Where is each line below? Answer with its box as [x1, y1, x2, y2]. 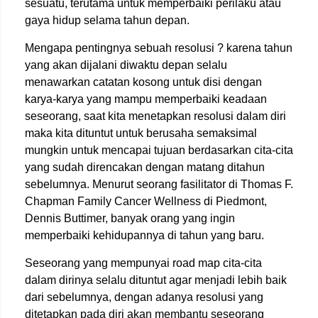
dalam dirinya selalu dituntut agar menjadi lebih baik [25, 274, 287, 286]
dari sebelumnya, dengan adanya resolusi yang [25, 291, 263, 303]
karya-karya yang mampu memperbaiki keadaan [25, 93, 267, 105]
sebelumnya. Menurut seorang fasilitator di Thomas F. [25, 178, 293, 190]
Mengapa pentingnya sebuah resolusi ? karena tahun [25, 42, 292, 54]
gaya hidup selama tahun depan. [25, 14, 192, 26]
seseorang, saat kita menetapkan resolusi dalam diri [25, 110, 286, 122]
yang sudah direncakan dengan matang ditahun [25, 161, 265, 173]
